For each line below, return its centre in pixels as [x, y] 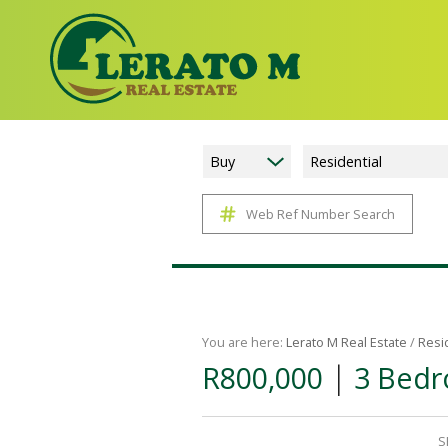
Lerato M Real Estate [346, 342]
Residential [346, 161]
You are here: [244, 342]
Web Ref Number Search [320, 214]
